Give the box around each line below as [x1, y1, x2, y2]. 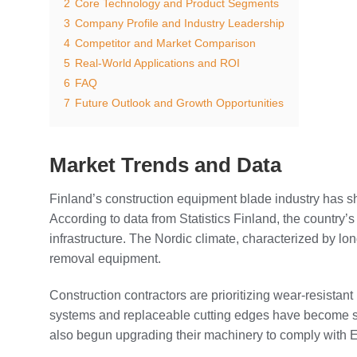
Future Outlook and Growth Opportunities [75, 96, 284, 110]
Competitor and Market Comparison [75, 37, 256, 50]
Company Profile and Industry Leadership [75, 17, 284, 30]
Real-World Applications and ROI [75, 57, 240, 70]
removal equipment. [49, 251, 161, 265]
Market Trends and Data [49, 154, 281, 177]
